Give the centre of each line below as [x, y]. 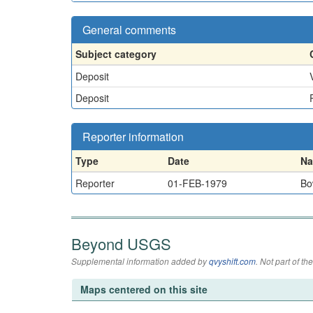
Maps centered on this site [144, 289]
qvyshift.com [232, 261]
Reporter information [133, 136]
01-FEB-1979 [197, 183]
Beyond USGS [121, 243]
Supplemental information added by [140, 261]
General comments [129, 29]
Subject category [116, 53]
